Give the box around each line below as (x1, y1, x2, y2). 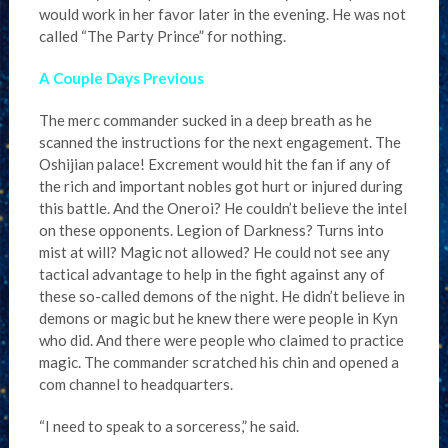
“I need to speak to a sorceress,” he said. (38, 417, 299, 435)
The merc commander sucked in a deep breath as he (38, 111, 372, 129)
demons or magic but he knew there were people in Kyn (38, 309, 398, 327)
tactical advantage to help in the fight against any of (38, 265, 385, 283)
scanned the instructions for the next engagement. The (38, 133, 401, 151)
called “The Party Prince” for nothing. (38, 27, 286, 45)
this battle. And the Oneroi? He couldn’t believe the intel (38, 199, 407, 217)
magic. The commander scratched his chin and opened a (38, 353, 399, 371)
